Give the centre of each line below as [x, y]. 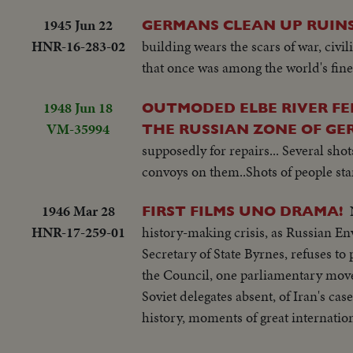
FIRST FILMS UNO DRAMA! [242, 211]
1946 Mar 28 [78, 211]
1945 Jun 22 [78, 25]
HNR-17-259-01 [78, 232]
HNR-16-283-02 [78, 46]
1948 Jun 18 [78, 107]
